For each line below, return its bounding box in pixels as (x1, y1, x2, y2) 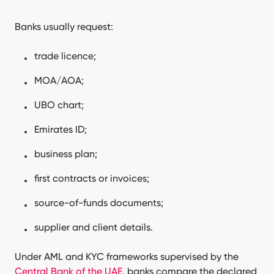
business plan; (34, 147, 97, 160)
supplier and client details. (34, 221, 153, 233)
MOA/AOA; (34, 74, 84, 86)
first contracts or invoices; (34, 172, 149, 184)
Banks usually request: (15, 20, 113, 32)
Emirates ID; (34, 123, 87, 135)
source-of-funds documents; (34, 196, 163, 209)
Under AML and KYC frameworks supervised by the (15, 250, 239, 262)
